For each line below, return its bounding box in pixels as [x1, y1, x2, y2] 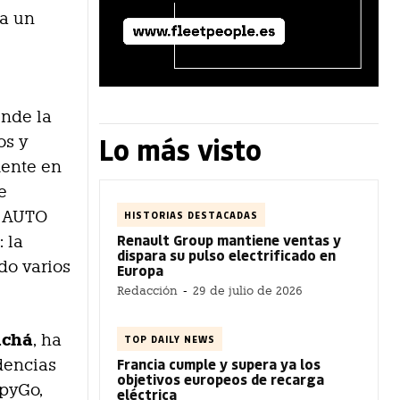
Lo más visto [99, 129, 262, 168]
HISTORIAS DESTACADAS [124, 207, 258, 221]
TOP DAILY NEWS [124, 331, 215, 346]
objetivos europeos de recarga [117, 369, 324, 388]
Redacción [117, 283, 178, 297]
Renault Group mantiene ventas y [117, 229, 341, 249]
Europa [117, 260, 163, 279]
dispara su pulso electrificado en [117, 245, 336, 264]
